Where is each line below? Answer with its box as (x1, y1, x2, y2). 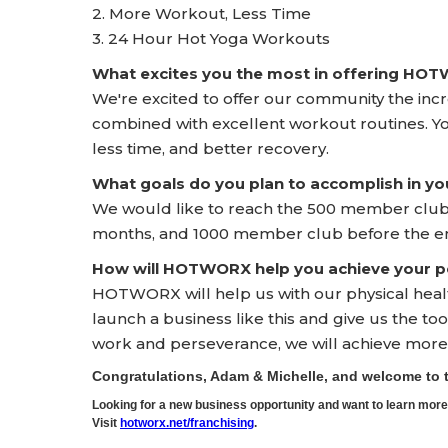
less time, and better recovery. (92, 139, 329, 158)
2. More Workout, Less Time (92, 4, 311, 23)
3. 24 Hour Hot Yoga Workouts (92, 29, 330, 48)
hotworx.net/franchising (120, 416, 254, 430)
